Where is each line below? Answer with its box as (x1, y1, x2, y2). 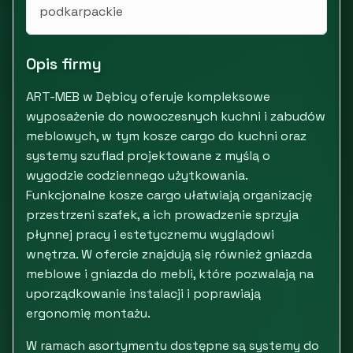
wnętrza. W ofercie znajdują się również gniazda (26, 246, 312, 262)
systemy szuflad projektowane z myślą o (26, 147, 270, 164)
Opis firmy (26, 54, 102, 74)
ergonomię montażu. (26, 305, 150, 321)
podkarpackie (39, 3, 123, 20)
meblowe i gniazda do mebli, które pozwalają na (26, 266, 314, 282)
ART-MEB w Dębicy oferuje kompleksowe (26, 88, 270, 105)
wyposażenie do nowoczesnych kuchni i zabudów (26, 108, 325, 124)
